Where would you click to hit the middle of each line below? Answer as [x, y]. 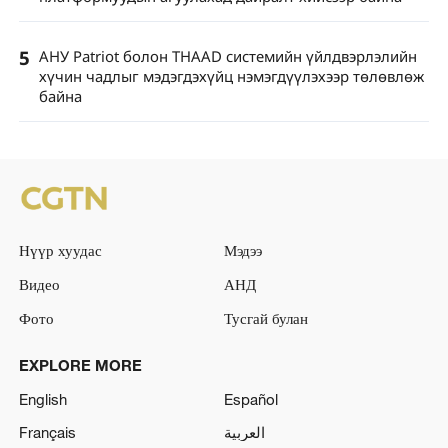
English [42, 398]
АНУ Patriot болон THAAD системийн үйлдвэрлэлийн [227, 55]
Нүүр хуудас [60, 250]
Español [251, 398]
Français [47, 432]
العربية [244, 432]
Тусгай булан [266, 317]
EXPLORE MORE [80, 364]
